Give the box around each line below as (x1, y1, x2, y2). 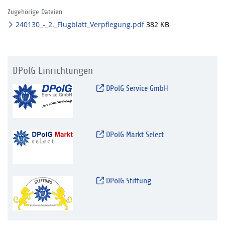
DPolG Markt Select (103, 130, 164, 139)
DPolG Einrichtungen (13, 65, 93, 76)
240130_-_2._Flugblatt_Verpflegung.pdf (14, 19, 144, 29)
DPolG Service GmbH (103, 83, 168, 93)
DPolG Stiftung (103, 176, 151, 185)
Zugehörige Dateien (8, 8, 62, 16)
